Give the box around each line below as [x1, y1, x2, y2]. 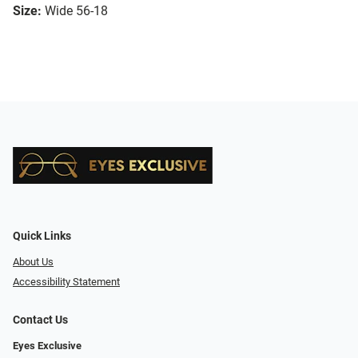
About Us [13, 256, 54, 268]
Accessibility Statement [13, 275, 120, 288]
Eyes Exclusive [13, 339, 82, 352]
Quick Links [13, 229, 71, 244]
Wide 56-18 [45, 3, 108, 19]
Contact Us [13, 312, 68, 327]
